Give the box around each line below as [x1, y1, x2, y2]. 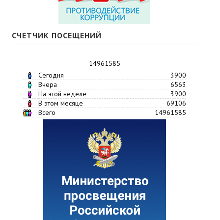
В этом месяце [38, 98, 83, 108]
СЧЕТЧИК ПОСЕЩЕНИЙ [12, 30, 102, 40]
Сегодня [38, 70, 64, 80]
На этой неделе [38, 89, 86, 98]
